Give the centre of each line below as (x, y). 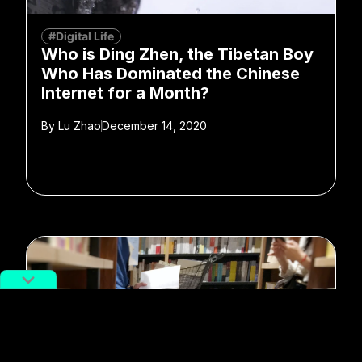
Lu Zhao (78, 125)
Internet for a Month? (125, 93)
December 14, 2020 (154, 125)
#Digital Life (81, 36)
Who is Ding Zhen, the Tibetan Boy (177, 54)
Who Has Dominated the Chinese (170, 73)
